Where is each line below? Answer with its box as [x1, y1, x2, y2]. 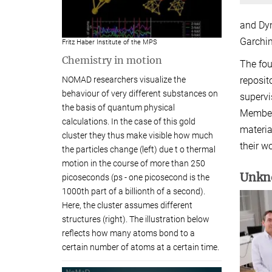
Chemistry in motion [62, 53, 162, 66]
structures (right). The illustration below [62, 214, 209, 224]
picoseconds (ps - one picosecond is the [62, 172, 209, 182]
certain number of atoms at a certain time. [62, 242, 219, 252]
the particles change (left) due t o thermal [62, 144, 216, 154]
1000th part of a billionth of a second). [62, 186, 205, 196]
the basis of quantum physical [62, 102, 175, 112]
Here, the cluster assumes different [62, 200, 192, 210]
